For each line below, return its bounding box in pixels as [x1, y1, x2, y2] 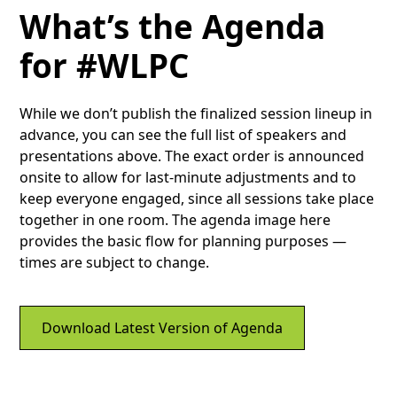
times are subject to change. [19, 253, 210, 273]
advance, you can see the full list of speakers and [19, 125, 347, 145]
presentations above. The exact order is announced [19, 146, 365, 167]
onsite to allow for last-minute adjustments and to [19, 167, 357, 188]
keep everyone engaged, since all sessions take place [19, 189, 375, 209]
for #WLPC [19, 43, 190, 89]
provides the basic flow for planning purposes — [19, 231, 347, 252]
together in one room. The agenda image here [19, 210, 331, 230]
